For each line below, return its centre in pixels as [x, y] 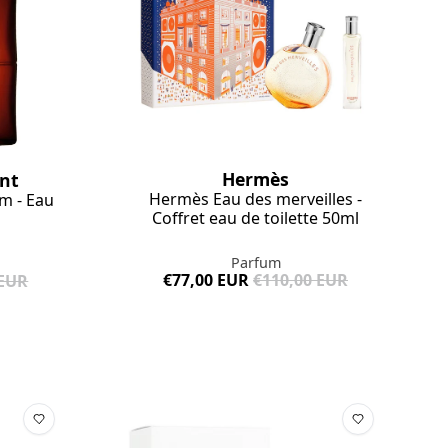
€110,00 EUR [300, 280]
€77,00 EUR [206, 280]
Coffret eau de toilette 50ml [255, 218]
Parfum [255, 263]
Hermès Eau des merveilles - [255, 199]
